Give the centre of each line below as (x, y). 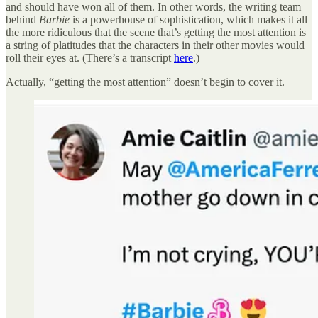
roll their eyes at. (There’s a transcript (90, 57)
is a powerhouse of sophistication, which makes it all (188, 19)
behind (22, 19)
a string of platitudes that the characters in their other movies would (155, 45)
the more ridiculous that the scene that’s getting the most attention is (156, 32)
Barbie (54, 19)
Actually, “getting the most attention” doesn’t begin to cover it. (145, 82)
